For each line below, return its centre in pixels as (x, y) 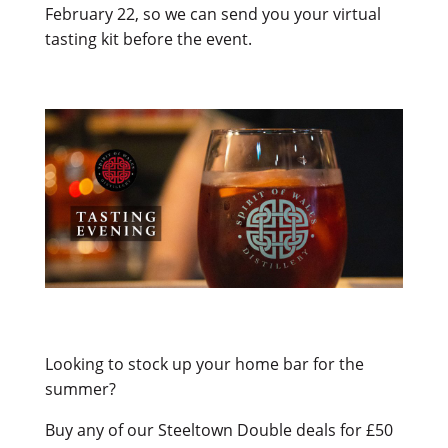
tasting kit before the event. (150, 39)
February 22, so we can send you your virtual (212, 14)
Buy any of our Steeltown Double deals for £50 (218, 430)
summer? (80, 389)
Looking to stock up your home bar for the (204, 364)
